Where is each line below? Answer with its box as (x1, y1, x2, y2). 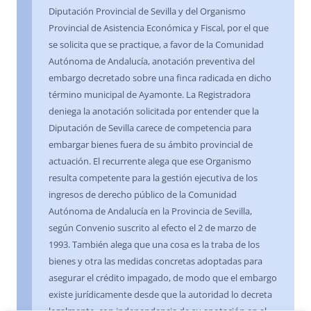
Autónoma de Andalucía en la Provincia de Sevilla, (49, 205, 252, 218)
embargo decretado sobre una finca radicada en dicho (49, 72, 271, 85)
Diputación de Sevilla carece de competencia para (49, 121, 251, 135)
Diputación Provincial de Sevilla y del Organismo (49, 5, 246, 18)
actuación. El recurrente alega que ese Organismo (49, 155, 251, 168)
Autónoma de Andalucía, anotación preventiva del (49, 55, 255, 68)
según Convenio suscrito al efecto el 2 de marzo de (49, 221, 256, 235)
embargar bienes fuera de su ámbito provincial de (49, 138, 253, 151)
